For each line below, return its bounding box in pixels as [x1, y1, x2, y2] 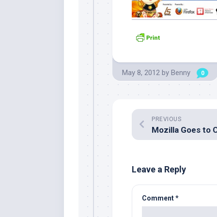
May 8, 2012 [122, 68, 160, 77]
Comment [142, 194, 175, 202]
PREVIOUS [152, 116, 181, 123]
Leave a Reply [132, 164, 186, 175]
